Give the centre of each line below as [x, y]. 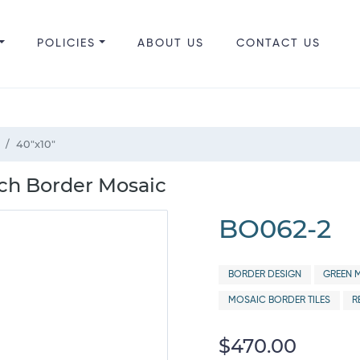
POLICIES [66, 43]
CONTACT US [278, 43]
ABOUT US [170, 43]
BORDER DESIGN [264, 275]
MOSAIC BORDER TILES [279, 301]
